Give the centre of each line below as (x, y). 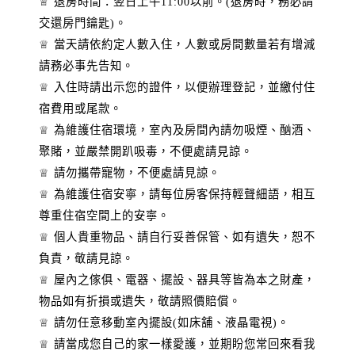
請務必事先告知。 (86, 66)
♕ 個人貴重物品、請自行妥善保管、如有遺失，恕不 (177, 237)
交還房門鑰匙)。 (83, 23)
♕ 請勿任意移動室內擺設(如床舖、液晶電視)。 (164, 323)
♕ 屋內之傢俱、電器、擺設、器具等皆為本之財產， (177, 280)
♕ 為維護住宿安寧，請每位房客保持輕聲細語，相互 (177, 194)
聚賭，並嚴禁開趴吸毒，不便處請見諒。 (146, 151)
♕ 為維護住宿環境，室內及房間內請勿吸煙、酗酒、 (177, 130)
